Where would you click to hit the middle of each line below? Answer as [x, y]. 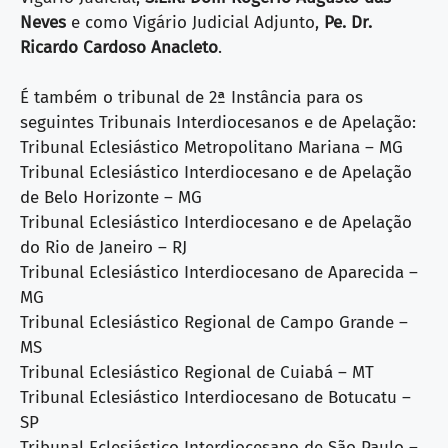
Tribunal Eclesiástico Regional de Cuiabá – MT [197, 373]
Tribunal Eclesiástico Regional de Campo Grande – [214, 323]
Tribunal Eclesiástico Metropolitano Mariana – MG [211, 148]
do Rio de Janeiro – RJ [103, 248]
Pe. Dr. [348, 22]
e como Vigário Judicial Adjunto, [195, 22]
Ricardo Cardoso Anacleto [119, 47]
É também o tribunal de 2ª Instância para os [191, 98]
